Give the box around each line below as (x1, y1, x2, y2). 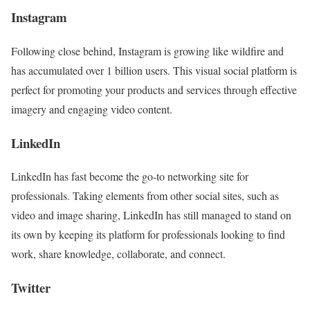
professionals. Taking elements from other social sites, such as (11, 188, 279, 203)
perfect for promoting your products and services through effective (11, 82, 297, 97)
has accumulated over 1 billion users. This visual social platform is (11, 62, 297, 77)
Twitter (11, 277, 51, 297)
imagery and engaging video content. (11, 101, 172, 116)
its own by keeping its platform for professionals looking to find (11, 227, 285, 242)
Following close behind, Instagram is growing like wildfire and (11, 43, 284, 58)
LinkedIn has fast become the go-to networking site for (11, 169, 248, 184)
